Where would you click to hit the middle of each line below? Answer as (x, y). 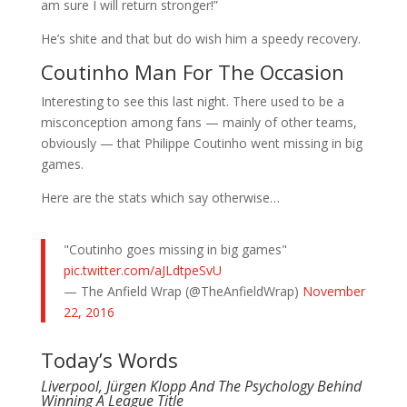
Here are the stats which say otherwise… (160, 198)
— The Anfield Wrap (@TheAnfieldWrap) (183, 291)
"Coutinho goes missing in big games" (175, 249)
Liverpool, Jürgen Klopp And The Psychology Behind (201, 386)
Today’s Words (109, 360)
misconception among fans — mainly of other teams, (199, 122)
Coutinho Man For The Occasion (192, 72)
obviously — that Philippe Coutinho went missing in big (201, 143)
